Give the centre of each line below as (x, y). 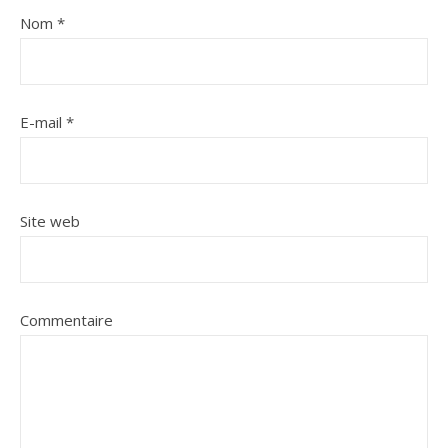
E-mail (43, 121)
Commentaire (66, 319)
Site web (50, 220)
